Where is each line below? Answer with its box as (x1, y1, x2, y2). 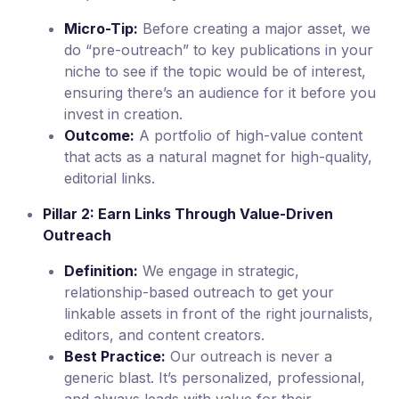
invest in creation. (64, 105, 183, 124)
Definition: (64, 262, 138, 281)
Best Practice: (64, 347, 166, 366)
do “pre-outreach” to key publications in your (64, 41, 373, 60)
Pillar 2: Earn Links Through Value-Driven (43, 205, 333, 224)
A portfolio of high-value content (134, 126, 362, 145)
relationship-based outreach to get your (64, 283, 334, 302)
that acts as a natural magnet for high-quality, (64, 148, 372, 167)
